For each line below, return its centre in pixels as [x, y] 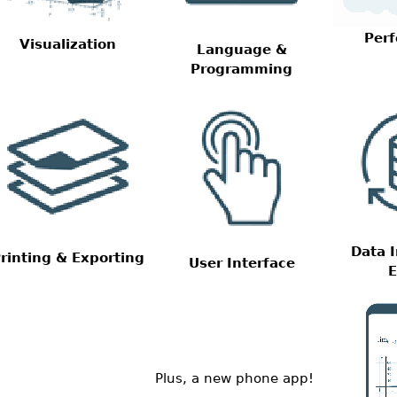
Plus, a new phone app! [235, 378]
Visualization [68, 44]
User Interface [241, 263]
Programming [242, 69]
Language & [241, 49]
